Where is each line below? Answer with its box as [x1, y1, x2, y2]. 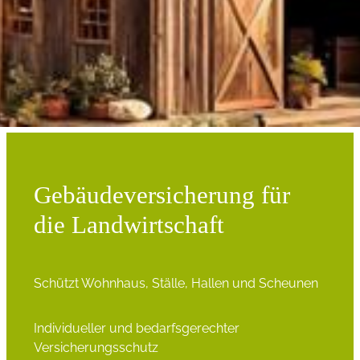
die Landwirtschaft [33, 211, 224, 239]
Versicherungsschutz [33, 340, 158, 356]
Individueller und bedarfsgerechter [33, 321, 239, 337]
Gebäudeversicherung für [33, 181, 290, 210]
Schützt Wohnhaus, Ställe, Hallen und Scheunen [33, 275, 318, 291]
